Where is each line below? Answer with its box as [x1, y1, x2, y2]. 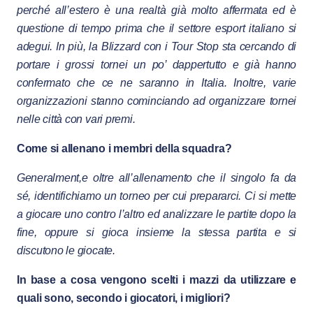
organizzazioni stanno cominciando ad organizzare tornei [16, 95, 297, 108]
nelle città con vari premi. [16, 113, 136, 126]
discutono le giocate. [16, 245, 115, 257]
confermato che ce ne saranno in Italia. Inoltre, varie [16, 77, 297, 89]
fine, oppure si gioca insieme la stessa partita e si [16, 226, 297, 239]
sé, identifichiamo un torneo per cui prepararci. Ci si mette [16, 190, 297, 203]
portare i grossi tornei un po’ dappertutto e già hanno [16, 59, 297, 71]
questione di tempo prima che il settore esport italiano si [16, 22, 297, 35]
